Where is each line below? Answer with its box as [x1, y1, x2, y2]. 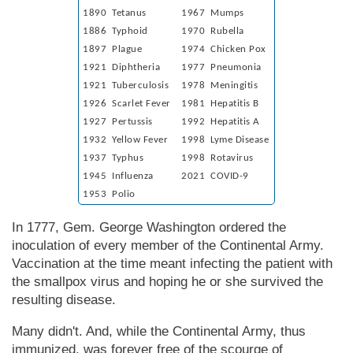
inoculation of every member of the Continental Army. [12, 237, 324, 253]
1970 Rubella [181, 25, 244, 36]
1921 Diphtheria [83, 61, 160, 72]
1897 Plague [83, 43, 142, 54]
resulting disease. [12, 292, 116, 307]
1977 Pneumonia [181, 61, 262, 72]
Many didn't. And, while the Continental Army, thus [12, 323, 306, 339]
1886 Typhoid [83, 25, 148, 36]
